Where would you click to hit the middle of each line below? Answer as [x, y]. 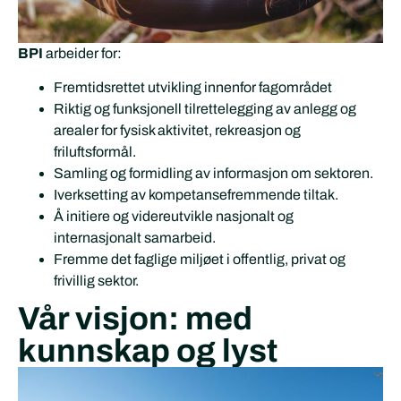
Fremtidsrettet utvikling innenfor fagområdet [193, 88]
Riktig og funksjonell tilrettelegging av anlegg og [205, 109]
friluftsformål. [95, 152]
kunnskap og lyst [148, 351]
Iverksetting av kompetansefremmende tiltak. [196, 195]
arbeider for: [82, 53]
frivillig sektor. [96, 281]
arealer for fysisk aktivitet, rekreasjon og [177, 131]
